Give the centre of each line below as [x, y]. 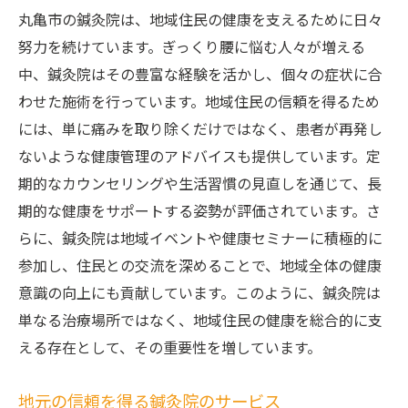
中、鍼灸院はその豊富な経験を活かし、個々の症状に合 [200, 76]
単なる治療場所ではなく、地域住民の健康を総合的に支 [200, 322]
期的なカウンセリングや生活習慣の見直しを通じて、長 [200, 185]
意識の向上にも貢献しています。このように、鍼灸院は [199, 295]
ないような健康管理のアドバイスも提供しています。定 [199, 158]
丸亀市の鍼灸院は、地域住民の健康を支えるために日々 [200, 21]
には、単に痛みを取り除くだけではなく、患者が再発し [200, 131]
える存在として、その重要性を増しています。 [170, 349]
